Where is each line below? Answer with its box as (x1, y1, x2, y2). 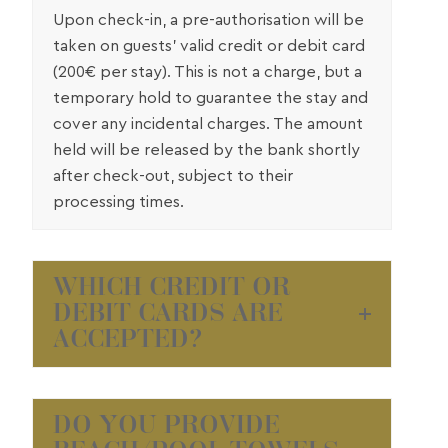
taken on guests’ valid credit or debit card (53, 38, 365, 55)
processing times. (53, 194, 184, 211)
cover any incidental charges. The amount (53, 116, 363, 133)
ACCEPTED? (53, 327, 202, 354)
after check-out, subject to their (53, 168, 293, 185)
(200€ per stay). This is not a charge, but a (53, 64, 362, 81)
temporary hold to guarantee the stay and (53, 90, 368, 107)
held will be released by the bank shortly (53, 142, 360, 159)
